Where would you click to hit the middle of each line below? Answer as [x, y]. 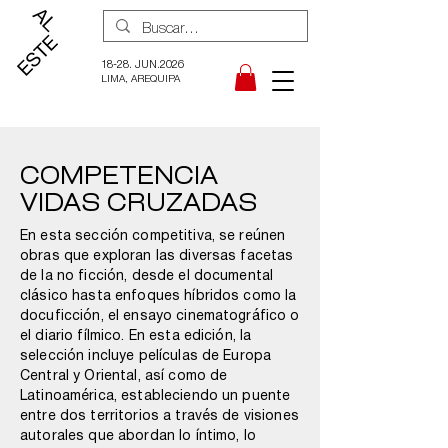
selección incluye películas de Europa [146, 357]
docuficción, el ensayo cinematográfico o [160, 317]
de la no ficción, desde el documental [147, 277]
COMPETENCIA [119, 175]
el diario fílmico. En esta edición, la [136, 337]
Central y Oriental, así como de [124, 377]
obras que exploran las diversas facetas [157, 257]
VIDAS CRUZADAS [138, 202]
